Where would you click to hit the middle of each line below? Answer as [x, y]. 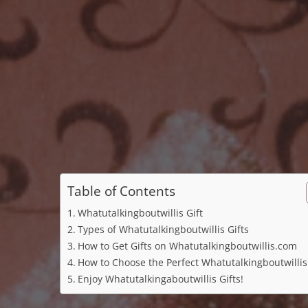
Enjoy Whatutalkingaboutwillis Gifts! [160, 279]
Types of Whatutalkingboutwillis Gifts [163, 229]
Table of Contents [121, 191]
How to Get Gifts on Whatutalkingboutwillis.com [187, 246]
